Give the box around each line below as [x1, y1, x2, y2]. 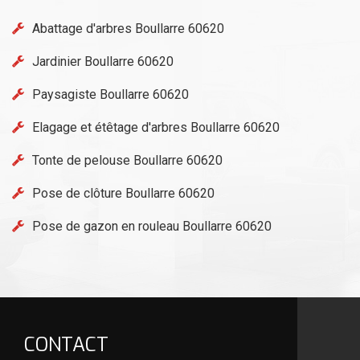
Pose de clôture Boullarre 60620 [32, 185, 215, 201]
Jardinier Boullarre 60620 [32, 53, 174, 69]
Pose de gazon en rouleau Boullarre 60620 [32, 218, 272, 234]
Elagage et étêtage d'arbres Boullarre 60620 [32, 119, 280, 135]
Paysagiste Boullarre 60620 [32, 86, 189, 102]
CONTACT [24, 331, 108, 358]
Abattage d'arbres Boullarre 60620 [32, 20, 224, 36]
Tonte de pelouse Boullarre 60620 [32, 152, 223, 168]
